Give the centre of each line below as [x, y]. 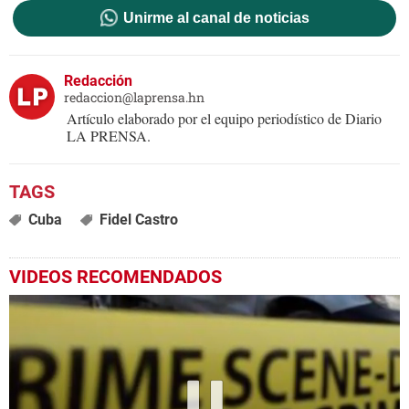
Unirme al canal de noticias [216, 18]
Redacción [98, 81]
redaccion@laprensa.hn [134, 98]
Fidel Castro [138, 220]
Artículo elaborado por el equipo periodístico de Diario [224, 119]
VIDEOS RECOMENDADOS [115, 277]
